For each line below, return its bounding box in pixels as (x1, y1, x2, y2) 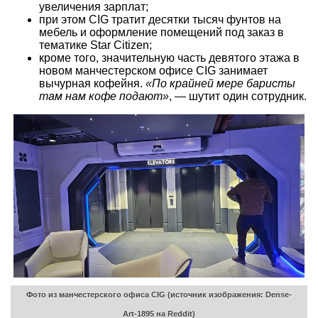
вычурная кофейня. (39, 77, 146, 90)
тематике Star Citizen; (39, 39, 152, 52)
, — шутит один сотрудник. (169, 90, 307, 103)
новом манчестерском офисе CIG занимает (39, 65, 268, 77)
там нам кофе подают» (39, 90, 169, 103)
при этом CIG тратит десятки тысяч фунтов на (39, 13, 281, 26)
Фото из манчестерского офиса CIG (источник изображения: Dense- (26, 290, 292, 300)
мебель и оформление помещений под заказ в (39, 26, 284, 39)
